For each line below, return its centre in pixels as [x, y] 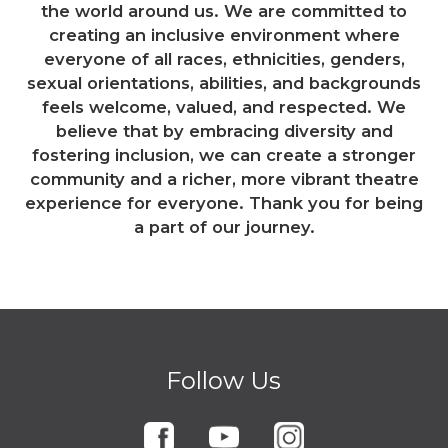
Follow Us [224, 381]
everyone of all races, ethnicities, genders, [224, 59]
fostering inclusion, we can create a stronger [224, 155]
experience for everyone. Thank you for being [224, 203]
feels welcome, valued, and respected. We [224, 107]
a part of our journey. [224, 227]
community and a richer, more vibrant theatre [224, 179]
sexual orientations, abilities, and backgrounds [224, 83]
